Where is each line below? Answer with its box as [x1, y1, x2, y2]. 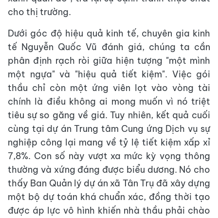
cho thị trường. [8, 6, 71, 18]
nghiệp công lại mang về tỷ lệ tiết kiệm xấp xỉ [8, 137, 210, 148]
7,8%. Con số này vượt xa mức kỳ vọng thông [8, 150, 210, 162]
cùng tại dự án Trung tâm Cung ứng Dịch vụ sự [8, 123, 210, 135]
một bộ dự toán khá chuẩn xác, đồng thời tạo [8, 191, 210, 203]
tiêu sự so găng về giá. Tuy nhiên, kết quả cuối [8, 109, 210, 121]
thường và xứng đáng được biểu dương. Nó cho [8, 164, 210, 176]
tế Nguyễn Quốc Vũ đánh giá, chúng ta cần [8, 41, 210, 53]
